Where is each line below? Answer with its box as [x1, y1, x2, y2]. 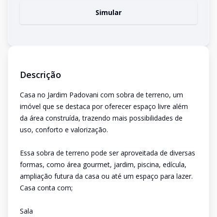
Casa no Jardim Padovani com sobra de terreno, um [20, 90, 183, 99]
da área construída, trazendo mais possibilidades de [20, 113, 183, 123]
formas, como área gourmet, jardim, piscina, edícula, [20, 160, 186, 169]
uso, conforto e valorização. [20, 125, 108, 134]
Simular [95, 8, 122, 17]
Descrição [20, 69, 61, 80]
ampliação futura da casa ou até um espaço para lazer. [20, 171, 193, 181]
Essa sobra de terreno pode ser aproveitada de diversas [20, 148, 195, 157]
